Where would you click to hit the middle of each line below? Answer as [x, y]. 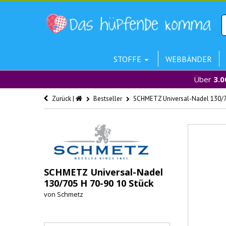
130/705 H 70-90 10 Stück [99, 183]
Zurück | [63, 99]
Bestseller [108, 99]
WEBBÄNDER [189, 59]
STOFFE [127, 59]
